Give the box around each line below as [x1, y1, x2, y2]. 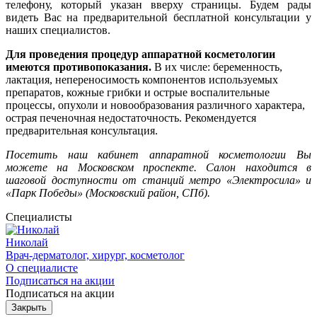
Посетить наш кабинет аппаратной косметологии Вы [6, 148, 311, 161]
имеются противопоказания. [6, 60, 151, 73]
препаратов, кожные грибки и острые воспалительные [6, 86, 270, 98]
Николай [6, 236, 48, 248]
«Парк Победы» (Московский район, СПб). [6, 186, 210, 199]
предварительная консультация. [6, 124, 158, 137]
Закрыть [11, 301, 47, 313]
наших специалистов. [6, 23, 110, 36]
